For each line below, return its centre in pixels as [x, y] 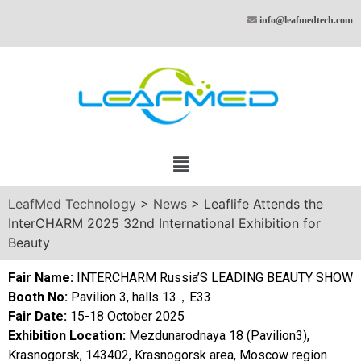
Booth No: [39, 297]
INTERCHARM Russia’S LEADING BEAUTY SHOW [215, 278]
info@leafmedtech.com [306, 20]
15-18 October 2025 [127, 317]
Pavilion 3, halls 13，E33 [141, 297]
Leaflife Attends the [263, 204]
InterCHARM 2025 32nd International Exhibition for [164, 224]
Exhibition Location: [68, 336]
